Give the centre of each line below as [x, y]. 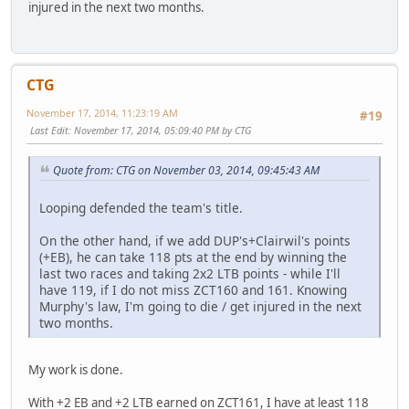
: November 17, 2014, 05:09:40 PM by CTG [160, 130]
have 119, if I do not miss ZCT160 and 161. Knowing [193, 289]
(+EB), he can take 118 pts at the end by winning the [193, 257]
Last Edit [49, 130]
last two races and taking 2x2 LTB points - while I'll [190, 273]
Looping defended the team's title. [141, 207]
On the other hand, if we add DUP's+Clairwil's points [195, 240]
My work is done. [76, 369]
